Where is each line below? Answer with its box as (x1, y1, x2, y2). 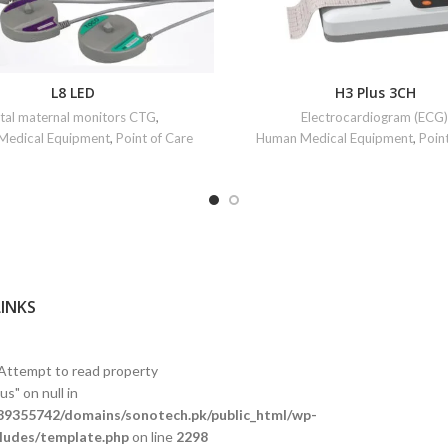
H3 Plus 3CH (335, 83, 416, 102)
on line (128, 428, 176, 445)
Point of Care (115, 130, 193, 146)
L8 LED (50, 83, 95, 102)
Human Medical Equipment (255, 130, 413, 146)
